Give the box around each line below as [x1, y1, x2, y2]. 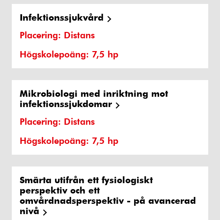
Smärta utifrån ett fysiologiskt [20, 174, 153, 186]
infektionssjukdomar [20, 98, 112, 110]
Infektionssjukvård [20, 11, 104, 23]
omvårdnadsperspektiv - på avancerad [20, 194, 196, 206]
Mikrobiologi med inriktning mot [20, 87, 168, 99]
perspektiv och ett [20, 184, 100, 196]
